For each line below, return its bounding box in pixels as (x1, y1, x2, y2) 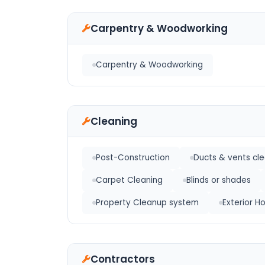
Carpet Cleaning (96, 174, 163, 186)
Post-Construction (96, 152, 170, 163)
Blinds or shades (186, 174, 251, 186)
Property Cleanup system (96, 197, 199, 208)
